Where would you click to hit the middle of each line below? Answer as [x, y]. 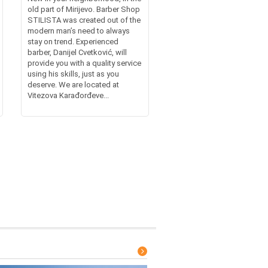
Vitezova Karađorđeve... [68, 96]
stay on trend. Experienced [73, 42]
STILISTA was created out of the [84, 20]
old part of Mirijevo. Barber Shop [83, 10]
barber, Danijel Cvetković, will [77, 53]
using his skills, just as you [73, 74]
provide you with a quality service [84, 63]
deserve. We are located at [73, 85]
